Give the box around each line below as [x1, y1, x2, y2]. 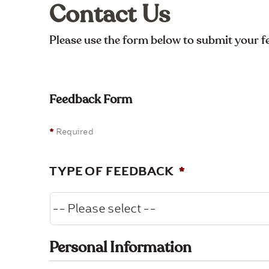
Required [54, 126, 94, 137]
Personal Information [49, 237, 192, 257]
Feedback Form [49, 91, 133, 107]
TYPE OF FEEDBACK [49, 163, 174, 179]
